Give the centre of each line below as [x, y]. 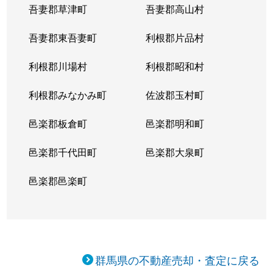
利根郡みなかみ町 [68, 95]
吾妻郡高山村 [175, 9]
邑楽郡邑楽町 [58, 181]
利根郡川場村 [58, 66]
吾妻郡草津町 [58, 9]
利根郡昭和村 [175, 66]
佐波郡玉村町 [175, 95]
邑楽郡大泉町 [175, 152]
